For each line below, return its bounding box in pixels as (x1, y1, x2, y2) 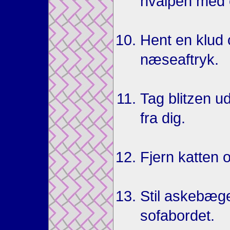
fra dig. (140, 109, 185, 127)
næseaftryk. (140, 51, 219, 68)
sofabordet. (140, 207, 215, 224)
